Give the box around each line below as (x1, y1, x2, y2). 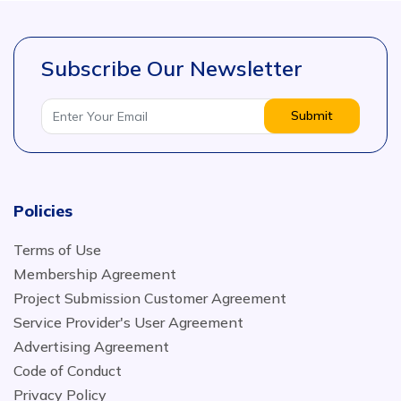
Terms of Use (13, 241, 101, 259)
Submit (291, 107, 333, 124)
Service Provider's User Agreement (13, 313, 243, 331)
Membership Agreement (13, 265, 176, 283)
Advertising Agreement (13, 337, 169, 355)
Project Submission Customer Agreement (13, 289, 286, 307)
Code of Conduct (13, 362, 122, 380)
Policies (13, 200, 73, 221)
